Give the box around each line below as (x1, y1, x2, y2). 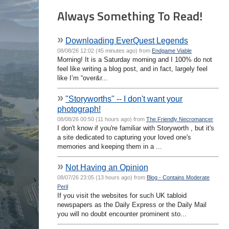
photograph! (57, 104, 101, 113)
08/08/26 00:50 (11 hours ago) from (57, 116, 146, 122)
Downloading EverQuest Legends (65, 35, 188, 45)
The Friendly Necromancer (146, 116, 213, 122)
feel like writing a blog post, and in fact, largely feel (57, 64, 208, 73)
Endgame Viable (152, 47, 192, 54)
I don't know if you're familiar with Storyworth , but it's (57, 124, 214, 132)
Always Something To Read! (57, 6, 202, 25)
